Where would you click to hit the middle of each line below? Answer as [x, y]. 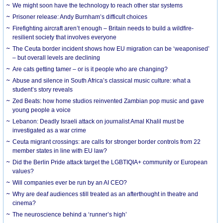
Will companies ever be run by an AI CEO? [70, 182]
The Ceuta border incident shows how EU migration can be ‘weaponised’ [111, 49]
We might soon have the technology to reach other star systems [98, 5]
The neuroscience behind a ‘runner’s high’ [70, 214]
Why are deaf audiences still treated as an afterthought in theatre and [106, 194]
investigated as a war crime [50, 130]
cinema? [24, 203]
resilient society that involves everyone [65, 37]
